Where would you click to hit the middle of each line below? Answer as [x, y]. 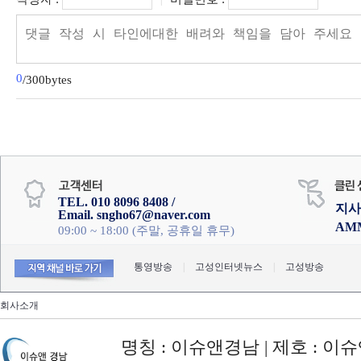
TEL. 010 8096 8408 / [116, 202]
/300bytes [49, 80]
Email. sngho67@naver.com [134, 215]
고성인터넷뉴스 [229, 267]
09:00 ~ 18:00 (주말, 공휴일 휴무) [146, 230]
